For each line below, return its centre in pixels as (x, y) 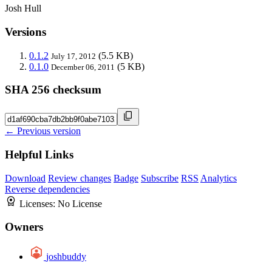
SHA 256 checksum (53, 90)
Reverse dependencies (47, 189)
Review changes (80, 178)
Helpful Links (39, 154)
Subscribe (160, 178)
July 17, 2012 (73, 56)
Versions (25, 32)
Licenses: (39, 203)
